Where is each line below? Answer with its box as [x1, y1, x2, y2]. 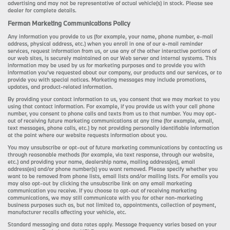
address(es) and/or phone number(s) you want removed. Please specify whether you [8, 165, 218, 172]
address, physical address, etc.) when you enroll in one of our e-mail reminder [8, 40, 203, 47]
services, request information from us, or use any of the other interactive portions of [8, 47, 217, 54]
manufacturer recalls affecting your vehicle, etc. [8, 208, 126, 216]
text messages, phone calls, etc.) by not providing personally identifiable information [8, 124, 219, 131]
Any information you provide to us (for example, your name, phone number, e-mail [8, 32, 213, 40]
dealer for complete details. [8, 6, 76, 14]
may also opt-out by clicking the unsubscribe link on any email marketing [8, 179, 192, 187]
